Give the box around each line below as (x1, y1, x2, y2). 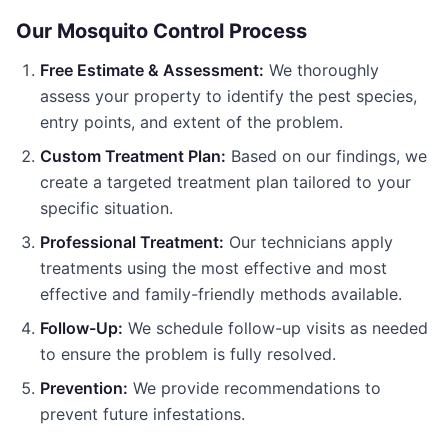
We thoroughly (264, 60, 379, 80)
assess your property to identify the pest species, (40, 86, 417, 106)
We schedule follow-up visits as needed (123, 318, 428, 338)
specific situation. (40, 198, 173, 218)
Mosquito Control (57, 19, 224, 43)
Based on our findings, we (226, 146, 427, 166)
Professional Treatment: (40, 232, 224, 252)
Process (224, 19, 307, 43)
